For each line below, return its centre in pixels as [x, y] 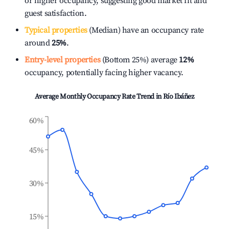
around [38, 43]
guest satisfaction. [56, 13]
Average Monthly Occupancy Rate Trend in [99, 97]
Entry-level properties [63, 60]
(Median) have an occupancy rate [146, 30]
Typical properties [56, 30]
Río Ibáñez [178, 97]
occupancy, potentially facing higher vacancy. [104, 73]
